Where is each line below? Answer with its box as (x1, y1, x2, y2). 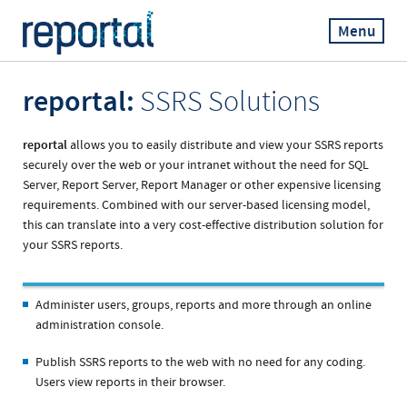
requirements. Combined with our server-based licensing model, (23, 197, 371, 213)
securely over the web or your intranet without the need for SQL (23, 157, 370, 174)
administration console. (35, 317, 164, 333)
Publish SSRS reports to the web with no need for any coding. (35, 354, 366, 371)
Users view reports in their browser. (35, 374, 226, 391)
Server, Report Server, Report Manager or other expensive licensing (23, 177, 382, 194)
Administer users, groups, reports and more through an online (35, 297, 372, 313)
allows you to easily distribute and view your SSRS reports (67, 137, 384, 154)
